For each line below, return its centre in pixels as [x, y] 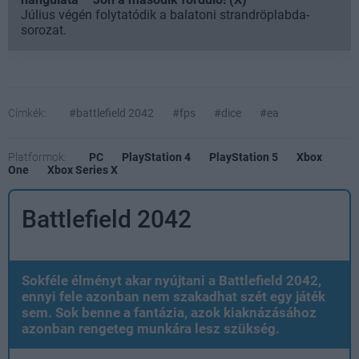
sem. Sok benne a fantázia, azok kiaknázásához [169, 312]
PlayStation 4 [156, 157]
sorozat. [44, 30]
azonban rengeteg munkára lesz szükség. [151, 328]
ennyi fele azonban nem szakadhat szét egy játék [173, 296]
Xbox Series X [83, 169]
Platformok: [37, 157]
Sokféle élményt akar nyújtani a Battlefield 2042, [171, 280]
